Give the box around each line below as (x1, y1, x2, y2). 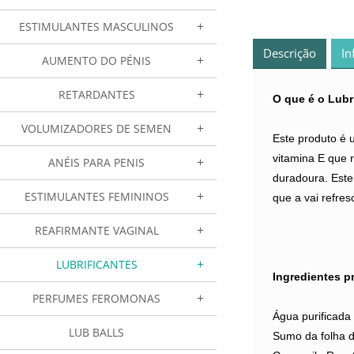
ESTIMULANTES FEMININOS (24, 189, 169, 204)
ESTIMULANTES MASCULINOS (19, 19, 174, 34)
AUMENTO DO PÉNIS (42, 53, 151, 68)
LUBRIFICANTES (55, 257, 137, 272)
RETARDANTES (58, 87, 135, 102)
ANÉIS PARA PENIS (48, 155, 145, 170)
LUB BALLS (69, 325, 124, 340)
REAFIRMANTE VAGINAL (34, 223, 159, 238)
